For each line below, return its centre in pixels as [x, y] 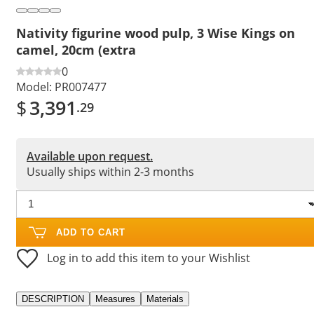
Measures [115, 299]
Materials [165, 299]
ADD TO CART [91, 232]
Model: [34, 87]
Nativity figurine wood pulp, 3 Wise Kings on [156, 33]
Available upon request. [90, 156]
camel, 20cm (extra [76, 49]
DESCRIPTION [53, 299]
